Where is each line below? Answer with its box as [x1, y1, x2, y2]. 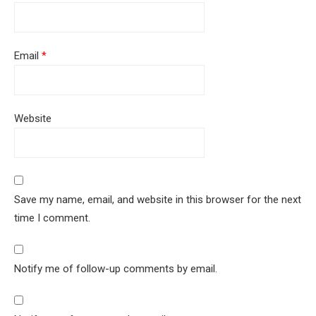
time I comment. [14, 212, 90, 225]
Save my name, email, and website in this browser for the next [14, 193, 301, 207]
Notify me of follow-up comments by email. [14, 262, 217, 276]
